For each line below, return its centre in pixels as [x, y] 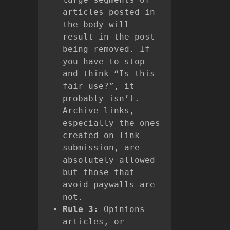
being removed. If [106, 49]
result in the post [109, 36]
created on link [101, 135]
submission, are [101, 147]
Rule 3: [81, 209]
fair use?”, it [99, 86]
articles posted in [109, 12]
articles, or [93, 221]
